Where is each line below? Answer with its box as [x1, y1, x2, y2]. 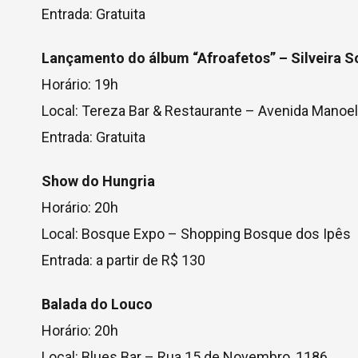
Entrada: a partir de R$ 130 [42, 252, 205, 268]
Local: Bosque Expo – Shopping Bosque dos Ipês [42, 225, 351, 242]
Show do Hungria [42, 173, 155, 189]
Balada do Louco [42, 296, 153, 312]
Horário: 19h [42, 76, 118, 93]
